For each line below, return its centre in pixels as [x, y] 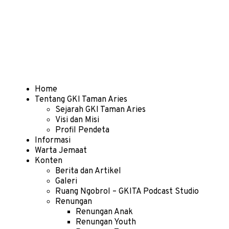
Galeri [66, 182]
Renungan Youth [106, 223]
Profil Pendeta [82, 131]
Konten [49, 161]
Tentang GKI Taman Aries [81, 100]
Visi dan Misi [77, 120]
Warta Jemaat [61, 151]
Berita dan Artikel [88, 171]
